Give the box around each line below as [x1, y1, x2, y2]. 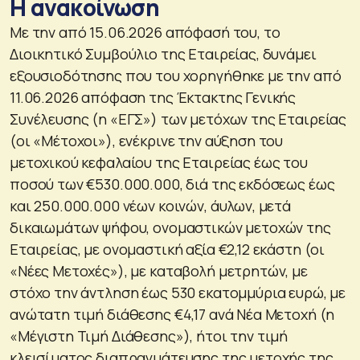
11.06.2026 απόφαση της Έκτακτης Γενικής [10, 87, 297, 107]
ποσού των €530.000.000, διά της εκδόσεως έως [10, 174, 335, 194]
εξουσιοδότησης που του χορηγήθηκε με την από [10, 65, 342, 85]
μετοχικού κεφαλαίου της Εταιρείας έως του [10, 152, 308, 172]
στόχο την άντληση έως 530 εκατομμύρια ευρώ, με [10, 282, 346, 302]
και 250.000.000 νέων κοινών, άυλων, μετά [10, 195, 292, 215]
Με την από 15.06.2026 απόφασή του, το [10, 22, 280, 42]
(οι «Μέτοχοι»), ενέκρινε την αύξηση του [10, 130, 284, 150]
